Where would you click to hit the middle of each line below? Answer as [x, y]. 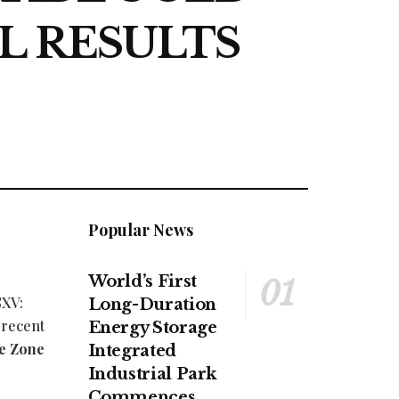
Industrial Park [152, 375]
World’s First [142, 282]
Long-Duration [152, 305]
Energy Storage [152, 328]
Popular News [140, 230]
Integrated [132, 351]
